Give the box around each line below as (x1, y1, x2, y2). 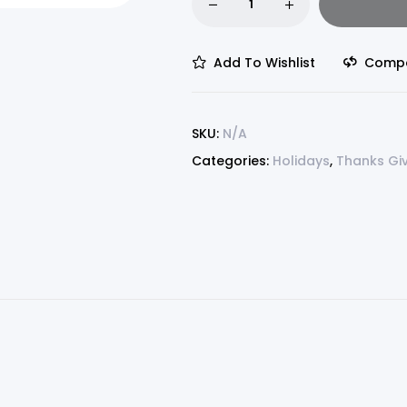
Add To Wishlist (213, 54, 316, 72)
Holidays (273, 152, 331, 170)
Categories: (192, 152, 273, 170)
